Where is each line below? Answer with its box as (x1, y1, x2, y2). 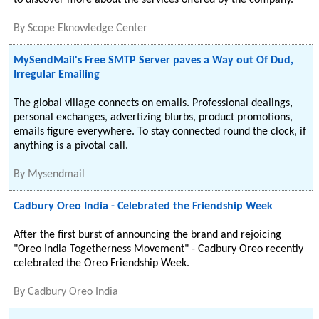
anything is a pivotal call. (14, 140, 129, 152)
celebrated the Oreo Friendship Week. (14, 258, 190, 269)
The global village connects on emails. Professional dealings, (14, 98, 293, 109)
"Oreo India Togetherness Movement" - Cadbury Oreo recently (14, 244, 304, 255)
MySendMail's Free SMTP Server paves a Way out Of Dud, (14, 55, 294, 66)
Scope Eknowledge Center (28, 23, 148, 34)
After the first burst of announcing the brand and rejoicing (14, 229, 282, 241)
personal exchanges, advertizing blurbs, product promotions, (14, 112, 293, 123)
